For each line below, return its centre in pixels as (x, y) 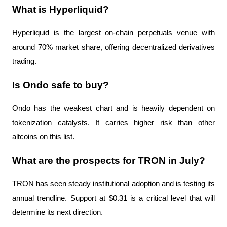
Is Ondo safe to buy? (61, 85)
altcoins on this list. (43, 137)
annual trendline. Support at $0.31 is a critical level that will (113, 198)
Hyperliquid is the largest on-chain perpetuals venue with (113, 33)
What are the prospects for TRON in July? (109, 160)
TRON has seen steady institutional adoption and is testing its (113, 184)
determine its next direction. (58, 212)
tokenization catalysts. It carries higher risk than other (113, 122)
